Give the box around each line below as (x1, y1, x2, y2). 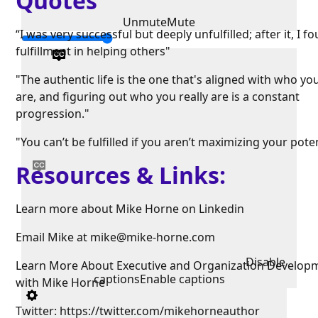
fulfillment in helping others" (16, 43, 171, 60)
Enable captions (139, 271, 225, 287)
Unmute (123, 14, 167, 31)
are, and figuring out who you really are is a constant (16, 89, 300, 105)
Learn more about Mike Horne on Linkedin (16, 201, 245, 217)
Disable (246, 254, 285, 270)
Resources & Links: (16, 160, 238, 191)
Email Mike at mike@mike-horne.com (16, 229, 216, 246)
